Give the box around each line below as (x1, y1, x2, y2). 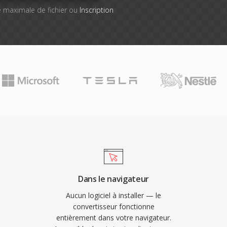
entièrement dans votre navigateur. (56, 213, 171, 222)
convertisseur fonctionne (72, 202, 155, 211)
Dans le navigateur (78, 173, 149, 184)
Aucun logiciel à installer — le (66, 191, 161, 200)
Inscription (79, 5, 113, 15)
